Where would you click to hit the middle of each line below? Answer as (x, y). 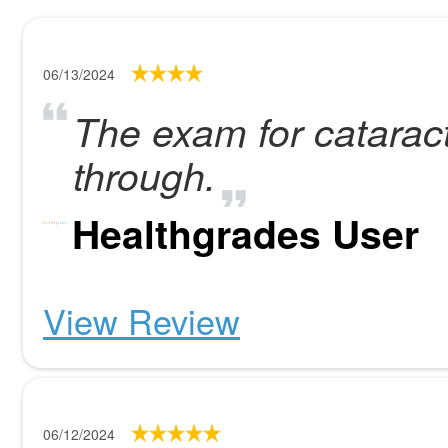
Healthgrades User (245, 233)
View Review (141, 320)
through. (144, 174)
